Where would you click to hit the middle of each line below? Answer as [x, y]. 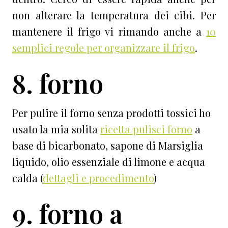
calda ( [27, 178]
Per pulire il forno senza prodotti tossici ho [111, 113]
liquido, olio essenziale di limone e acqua [109, 162]
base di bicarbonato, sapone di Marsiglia [108, 146]
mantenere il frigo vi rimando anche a [109, 32]
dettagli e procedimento [98, 178]
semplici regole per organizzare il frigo [104, 48]
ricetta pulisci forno [146, 129]
